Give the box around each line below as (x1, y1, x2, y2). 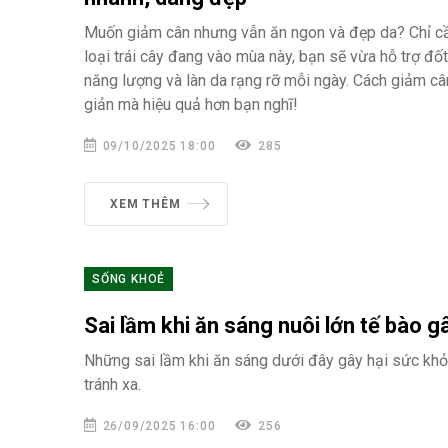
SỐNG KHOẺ (92, 272, 166, 286)
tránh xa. (84, 375, 141, 394)
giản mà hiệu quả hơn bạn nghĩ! (84, 95, 298, 114)
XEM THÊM (110, 197, 181, 211)
